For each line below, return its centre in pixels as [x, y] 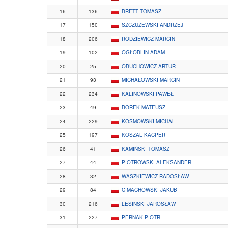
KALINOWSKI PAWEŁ [148, 94]
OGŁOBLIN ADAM [143, 53]
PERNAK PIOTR [141, 218]
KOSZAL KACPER [144, 135]
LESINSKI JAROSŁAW [149, 204]
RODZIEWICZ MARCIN [148, 39]
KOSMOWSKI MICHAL [148, 121]
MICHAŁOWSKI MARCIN [151, 80]
